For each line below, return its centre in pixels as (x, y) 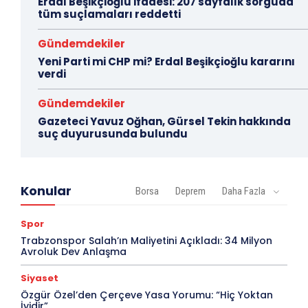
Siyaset (40, 278)
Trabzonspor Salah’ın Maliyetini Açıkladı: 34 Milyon (146, 241)
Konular (46, 191)
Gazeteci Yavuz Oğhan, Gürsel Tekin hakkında (164, 122)
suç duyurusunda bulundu (113, 134)
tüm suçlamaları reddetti (109, 14)
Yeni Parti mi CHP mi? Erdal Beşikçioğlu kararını (166, 62)
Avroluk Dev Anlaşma (74, 252)
